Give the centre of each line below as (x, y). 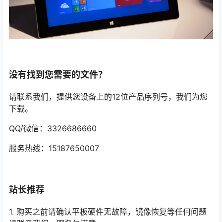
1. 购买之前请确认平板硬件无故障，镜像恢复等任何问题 (108, 212)
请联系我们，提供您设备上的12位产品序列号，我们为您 (108, 97)
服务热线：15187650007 (54, 148)
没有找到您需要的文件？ (58, 75)
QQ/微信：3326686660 (53, 129)
